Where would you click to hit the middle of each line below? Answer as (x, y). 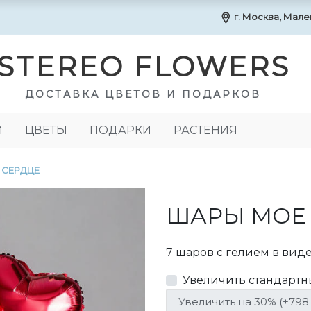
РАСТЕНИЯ (205, 130)
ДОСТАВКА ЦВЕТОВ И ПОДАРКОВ (143, 94)
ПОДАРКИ (120, 130)
